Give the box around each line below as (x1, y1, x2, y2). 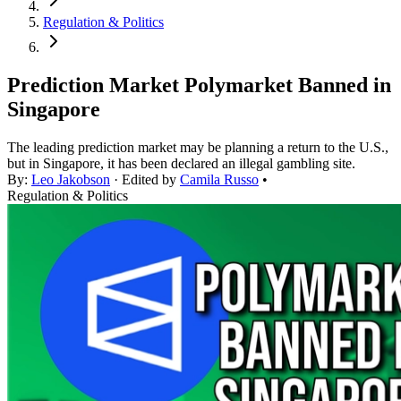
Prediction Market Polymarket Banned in (7, 73, 391, 98)
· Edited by (110, 172, 180, 188)
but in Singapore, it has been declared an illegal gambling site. (7, 156, 355, 172)
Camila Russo (180, 172, 259, 188)
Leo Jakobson (31, 172, 110, 188)
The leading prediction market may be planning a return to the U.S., (7, 140, 388, 156)
